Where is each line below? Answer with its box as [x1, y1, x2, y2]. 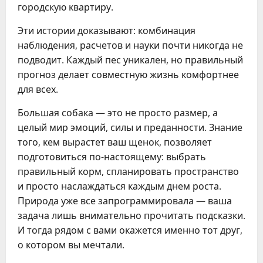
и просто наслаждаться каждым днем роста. [18, 180, 221, 193]
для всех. [18, 83, 58, 96]
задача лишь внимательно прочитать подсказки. [18, 209, 245, 222]
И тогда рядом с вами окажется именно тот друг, [18, 224, 242, 237]
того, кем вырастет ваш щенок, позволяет [18, 136, 212, 149]
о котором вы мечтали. [18, 238, 124, 251]
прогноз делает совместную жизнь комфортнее [18, 68, 239, 81]
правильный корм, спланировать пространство [18, 165, 239, 178]
